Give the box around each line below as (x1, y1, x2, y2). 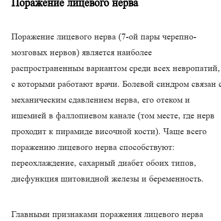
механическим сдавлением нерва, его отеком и (11, 95, 190, 105)
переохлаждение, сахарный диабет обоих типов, (11, 158, 196, 168)
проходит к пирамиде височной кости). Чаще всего (11, 126, 207, 136)
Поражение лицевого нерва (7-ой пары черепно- (11, 32, 196, 41)
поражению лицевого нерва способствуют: (11, 142, 175, 152)
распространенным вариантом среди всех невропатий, (11, 63, 220, 73)
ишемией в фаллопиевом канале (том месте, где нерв (11, 110, 215, 120)
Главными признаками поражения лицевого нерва (11, 209, 203, 219)
